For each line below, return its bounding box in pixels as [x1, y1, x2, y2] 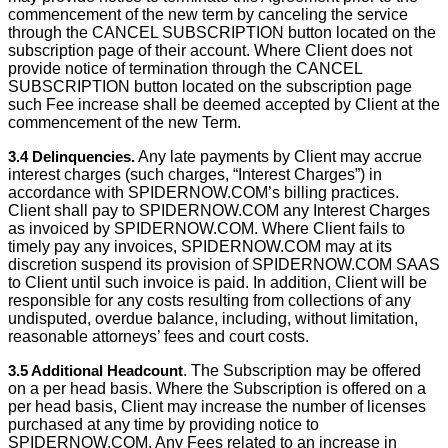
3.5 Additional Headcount [8, 362, 183, 379]
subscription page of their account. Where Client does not [8, 42, 412, 59]
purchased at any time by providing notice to [8, 416, 319, 433]
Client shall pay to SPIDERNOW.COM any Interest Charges [8, 202, 430, 219]
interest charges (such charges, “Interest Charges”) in [8, 166, 382, 183]
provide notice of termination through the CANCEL [8, 60, 362, 77]
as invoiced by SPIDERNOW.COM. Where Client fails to [8, 220, 405, 237]
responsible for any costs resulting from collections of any [8, 292, 411, 309]
